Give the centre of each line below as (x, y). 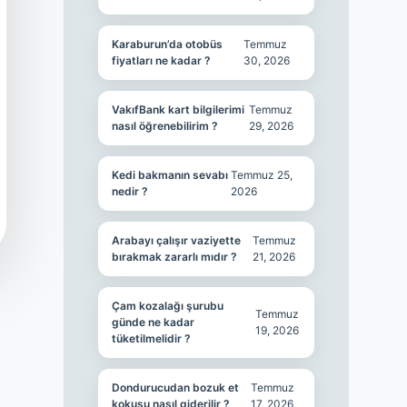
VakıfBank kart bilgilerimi (178, 109)
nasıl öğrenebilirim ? (164, 126)
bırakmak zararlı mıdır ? (174, 257)
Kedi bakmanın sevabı (169, 175)
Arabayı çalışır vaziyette (176, 240)
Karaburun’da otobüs (167, 44)
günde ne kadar (153, 322)
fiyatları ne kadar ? (161, 60)
